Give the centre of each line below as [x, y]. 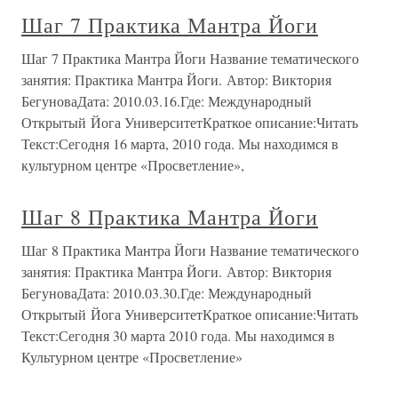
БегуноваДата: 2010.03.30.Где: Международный [167, 293]
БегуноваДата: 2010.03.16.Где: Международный [167, 101]
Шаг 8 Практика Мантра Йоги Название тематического [190, 250]
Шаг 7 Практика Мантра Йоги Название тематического [190, 58]
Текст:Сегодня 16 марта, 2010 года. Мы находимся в [180, 143]
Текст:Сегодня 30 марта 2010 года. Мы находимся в [178, 335]
